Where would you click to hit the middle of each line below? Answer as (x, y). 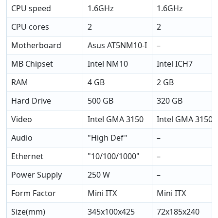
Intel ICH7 (175, 64)
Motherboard (36, 45)
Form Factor (34, 193)
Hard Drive (31, 101)
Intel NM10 (108, 64)
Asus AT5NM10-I (118, 45)
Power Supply (37, 175)
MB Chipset (32, 64)
